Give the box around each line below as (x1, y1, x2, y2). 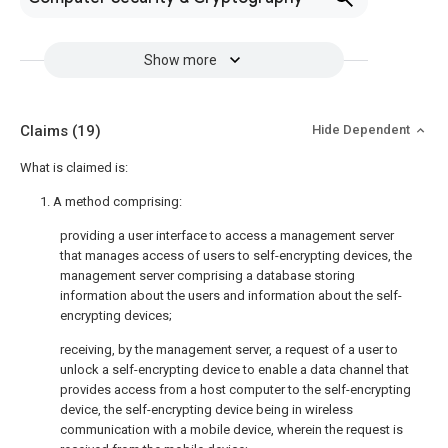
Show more (143, 52, 217, 68)
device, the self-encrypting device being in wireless (60, 402, 353, 417)
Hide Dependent (312, 122, 413, 137)
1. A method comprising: (40, 194, 182, 209)
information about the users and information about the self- (60, 288, 402, 303)
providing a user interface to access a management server (60, 228, 394, 243)
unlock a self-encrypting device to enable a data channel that (60, 362, 409, 377)
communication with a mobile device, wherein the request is (60, 422, 403, 437)
